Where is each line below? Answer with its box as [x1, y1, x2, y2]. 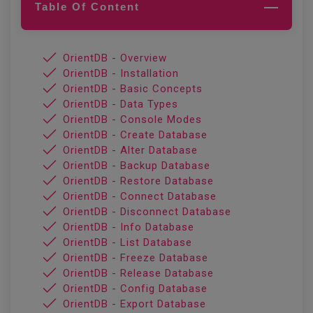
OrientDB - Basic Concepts [63, 82, 203, 95]
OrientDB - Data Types [63, 98, 178, 110]
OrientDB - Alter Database [63, 144, 198, 156]
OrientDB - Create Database [63, 129, 208, 141]
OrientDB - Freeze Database [63, 252, 208, 264]
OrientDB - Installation [63, 67, 179, 80]
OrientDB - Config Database [63, 282, 208, 295]
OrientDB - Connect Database [63, 190, 217, 203]
